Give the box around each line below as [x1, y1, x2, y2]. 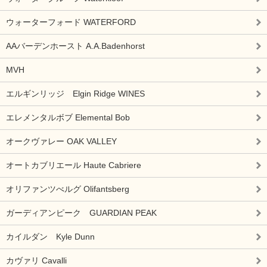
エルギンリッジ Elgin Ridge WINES [6, 89, 145, 98]
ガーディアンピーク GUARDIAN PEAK [6, 208, 157, 218]
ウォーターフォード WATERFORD [6, 17, 136, 27]
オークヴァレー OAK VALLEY [6, 136, 117, 146]
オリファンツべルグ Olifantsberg [6, 184, 129, 194]
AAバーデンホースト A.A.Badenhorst [6, 41, 145, 51]
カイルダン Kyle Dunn [6, 232, 95, 241]
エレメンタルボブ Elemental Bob [6, 113, 130, 122]
